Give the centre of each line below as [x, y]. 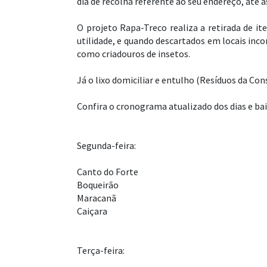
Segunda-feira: [106, 146]
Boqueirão [98, 185]
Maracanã [97, 198]
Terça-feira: [101, 251]
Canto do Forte [108, 172]
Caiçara [92, 211]
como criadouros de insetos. [133, 54]
